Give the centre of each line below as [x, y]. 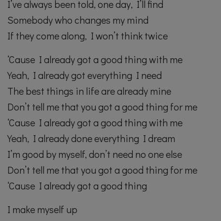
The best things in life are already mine [89, 91]
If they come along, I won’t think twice [88, 36]
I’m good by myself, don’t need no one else [95, 154]
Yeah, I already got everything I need [85, 75]
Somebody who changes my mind [78, 20]
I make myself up [42, 209]
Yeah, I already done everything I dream [91, 138]
